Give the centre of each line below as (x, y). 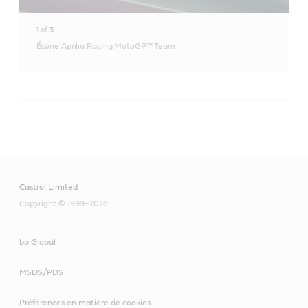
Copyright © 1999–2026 (64, 203)
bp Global (37, 242)
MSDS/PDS (41, 272)
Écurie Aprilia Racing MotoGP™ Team (106, 46)
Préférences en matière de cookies (85, 302)
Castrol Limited (48, 187)
